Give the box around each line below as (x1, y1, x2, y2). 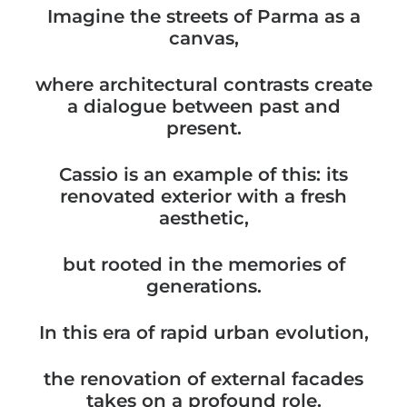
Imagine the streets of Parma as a (46, 5, 361, 27)
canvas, (168, 27, 239, 49)
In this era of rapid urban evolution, (38, 322, 369, 343)
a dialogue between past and (66, 95, 341, 117)
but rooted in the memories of (62, 253, 345, 275)
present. (165, 117, 242, 139)
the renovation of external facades (44, 368, 363, 390)
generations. (145, 275, 262, 297)
